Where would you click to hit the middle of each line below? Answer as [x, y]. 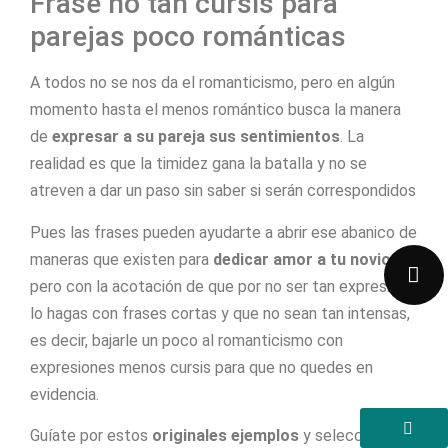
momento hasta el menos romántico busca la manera [215, 110]
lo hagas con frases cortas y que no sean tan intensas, [220, 313]
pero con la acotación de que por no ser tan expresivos [222, 286]
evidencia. [64, 394]
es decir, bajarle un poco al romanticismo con [186, 340]
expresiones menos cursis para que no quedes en [201, 367]
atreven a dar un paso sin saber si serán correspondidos [223, 191]
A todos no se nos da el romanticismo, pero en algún [212, 83]
